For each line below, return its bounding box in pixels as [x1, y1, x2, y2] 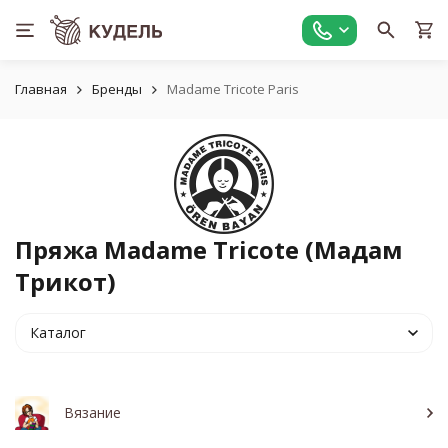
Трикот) [15, 265, 116, 298]
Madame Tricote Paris [167, 80, 299, 98]
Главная [15, 80, 67, 98]
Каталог [30, 323, 86, 342]
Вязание [64, 403, 121, 422]
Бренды [92, 80, 142, 98]
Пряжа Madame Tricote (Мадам [15, 233, 403, 266]
